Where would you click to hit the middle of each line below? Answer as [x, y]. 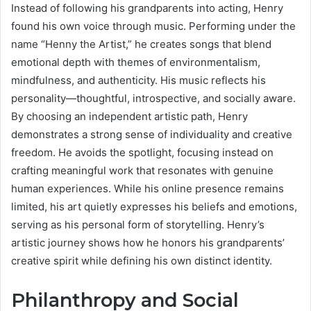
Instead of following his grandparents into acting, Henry [147, 8]
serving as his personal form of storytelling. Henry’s [138, 225]
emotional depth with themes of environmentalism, [136, 62]
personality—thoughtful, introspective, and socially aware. [153, 99]
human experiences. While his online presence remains [148, 189]
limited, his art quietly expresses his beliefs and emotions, [154, 207]
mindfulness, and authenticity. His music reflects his [138, 81]
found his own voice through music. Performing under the [153, 26]
